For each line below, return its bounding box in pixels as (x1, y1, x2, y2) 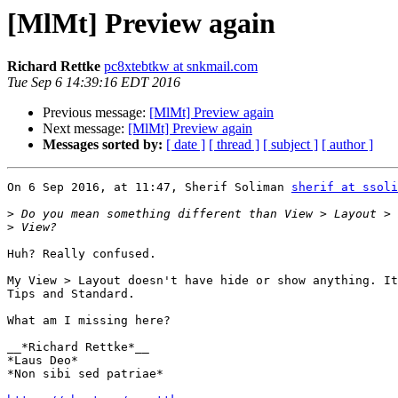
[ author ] (322, 137, 373, 153)
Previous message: (43, 105, 149, 121)
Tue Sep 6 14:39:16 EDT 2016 (7, 75, 180, 91)
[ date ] (166, 137, 205, 153)
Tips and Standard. (7, 287, 135, 301)
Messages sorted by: (43, 137, 163, 153)
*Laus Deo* (7, 354, 78, 368)
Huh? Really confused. (7, 247, 156, 261)
